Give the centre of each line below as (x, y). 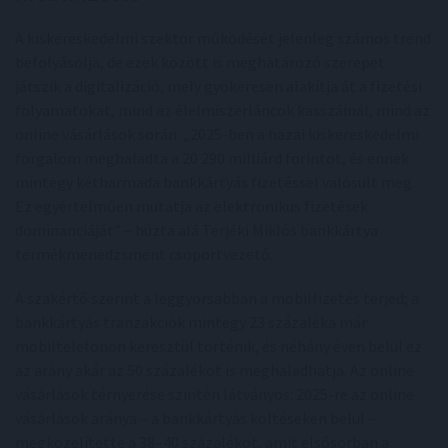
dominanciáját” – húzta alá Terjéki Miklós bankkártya (196, 230)
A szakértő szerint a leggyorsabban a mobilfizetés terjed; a (217, 298)
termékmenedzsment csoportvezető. (144, 254)
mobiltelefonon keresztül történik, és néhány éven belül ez (218, 346)
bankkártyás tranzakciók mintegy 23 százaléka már (191, 322)
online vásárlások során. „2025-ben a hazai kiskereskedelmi (217, 134)
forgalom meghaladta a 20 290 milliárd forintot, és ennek (212, 158)
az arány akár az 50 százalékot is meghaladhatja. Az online (214, 370)
